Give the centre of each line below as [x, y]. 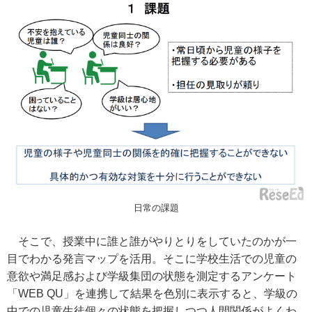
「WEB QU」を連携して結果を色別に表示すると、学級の [152, 294]
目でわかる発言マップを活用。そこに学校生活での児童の [152, 259]
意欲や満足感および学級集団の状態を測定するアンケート [152, 276]
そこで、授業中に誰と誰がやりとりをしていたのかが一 [152, 242]
